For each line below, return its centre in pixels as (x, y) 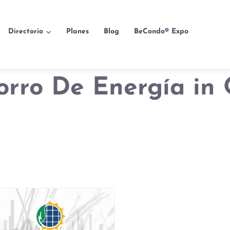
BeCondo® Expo (161, 31)
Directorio (26, 31)
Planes (78, 31)
